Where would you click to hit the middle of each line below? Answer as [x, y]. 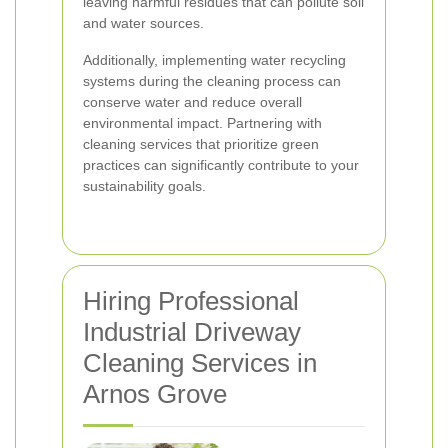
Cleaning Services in [200, 363]
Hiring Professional [191, 301]
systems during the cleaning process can [212, 81]
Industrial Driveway [192, 332]
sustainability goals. [144, 186]
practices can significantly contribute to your [221, 165]
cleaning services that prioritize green [201, 144]
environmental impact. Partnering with [202, 123]
